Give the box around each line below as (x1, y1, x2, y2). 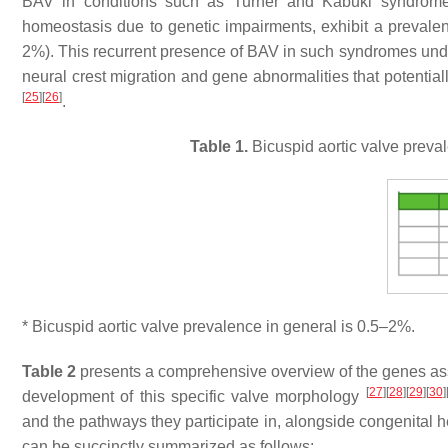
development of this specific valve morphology (22, 388, 366, 406)
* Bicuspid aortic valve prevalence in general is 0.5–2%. (22, 318, 415, 336)
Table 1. (190, 138, 248, 155)
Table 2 (22, 363, 76, 381)
